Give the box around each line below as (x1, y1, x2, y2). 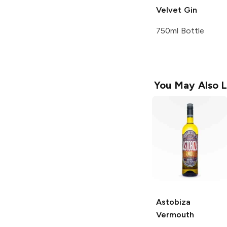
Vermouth (156, 209, 194, 219)
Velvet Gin (156, 5, 197, 15)
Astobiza (156, 197, 191, 207)
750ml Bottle (156, 25, 204, 35)
